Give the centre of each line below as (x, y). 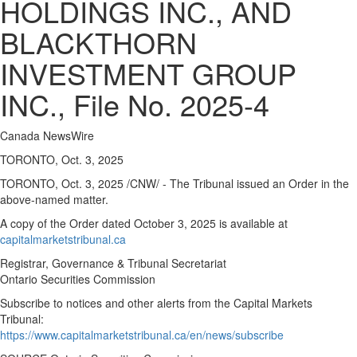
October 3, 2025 (175, 223)
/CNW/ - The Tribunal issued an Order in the (236, 183)
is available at (252, 223)
